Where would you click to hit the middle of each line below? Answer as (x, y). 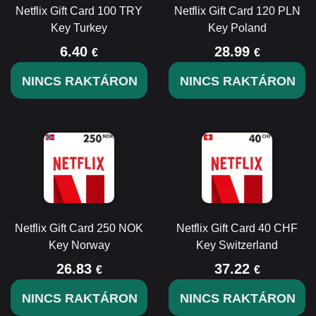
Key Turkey (79, 28)
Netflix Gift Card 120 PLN (237, 11)
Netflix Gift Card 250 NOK (79, 228)
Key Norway (79, 245)
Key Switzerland (237, 245)
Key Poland (237, 28)
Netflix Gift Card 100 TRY (79, 11)
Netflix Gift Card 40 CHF (237, 228)
